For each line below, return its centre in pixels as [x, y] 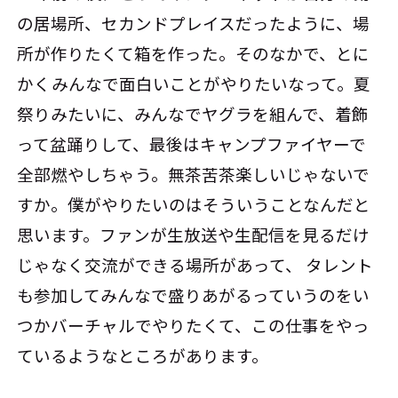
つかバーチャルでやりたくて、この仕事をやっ [194, 326]
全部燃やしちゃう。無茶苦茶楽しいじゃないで [194, 175]
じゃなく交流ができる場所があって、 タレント [195, 265]
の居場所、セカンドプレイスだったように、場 [194, 24]
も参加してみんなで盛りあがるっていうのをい [194, 295]
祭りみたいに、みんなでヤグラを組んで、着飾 [193, 114]
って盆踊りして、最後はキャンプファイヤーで [192, 144]
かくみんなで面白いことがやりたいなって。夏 [194, 84]
